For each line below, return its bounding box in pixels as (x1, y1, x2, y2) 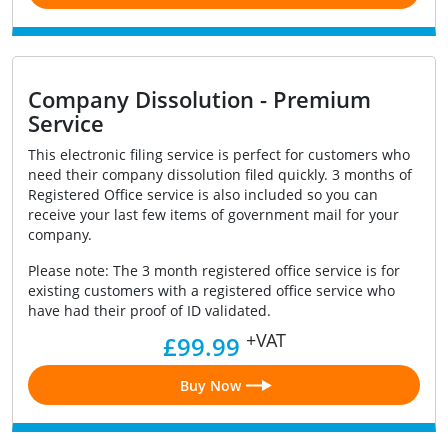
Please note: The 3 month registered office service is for (28, 261, 400, 281)
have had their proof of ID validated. (28, 301, 271, 321)
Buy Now (179, 375, 241, 395)
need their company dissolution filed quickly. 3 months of (28, 165, 412, 185)
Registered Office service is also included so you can (28, 185, 378, 205)
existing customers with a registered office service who (28, 281, 395, 301)
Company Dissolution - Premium (28, 84, 371, 115)
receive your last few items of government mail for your (28, 205, 399, 225)
